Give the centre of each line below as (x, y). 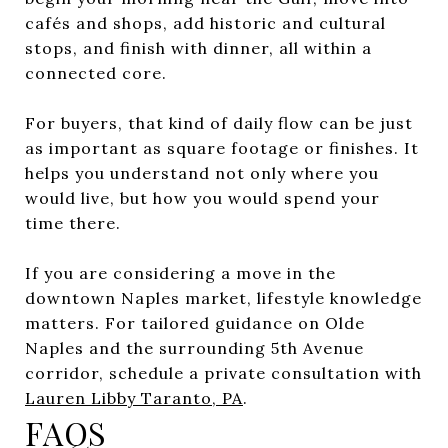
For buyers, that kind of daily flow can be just (219, 122)
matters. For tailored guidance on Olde (195, 322)
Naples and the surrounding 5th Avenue (194, 347)
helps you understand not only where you (202, 172)
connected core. (96, 72)
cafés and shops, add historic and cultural (205, 22)
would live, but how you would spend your (202, 197)
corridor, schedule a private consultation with (223, 372)
